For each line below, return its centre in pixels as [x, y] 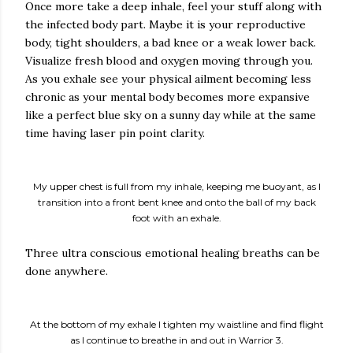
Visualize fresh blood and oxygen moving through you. [169, 61]
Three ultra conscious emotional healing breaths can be [173, 253]
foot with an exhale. [176, 218]
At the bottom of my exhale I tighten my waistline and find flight [176, 324]
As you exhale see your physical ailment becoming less [168, 79]
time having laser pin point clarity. [115, 133]
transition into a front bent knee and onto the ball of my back [176, 202]
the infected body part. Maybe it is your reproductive [165, 24]
